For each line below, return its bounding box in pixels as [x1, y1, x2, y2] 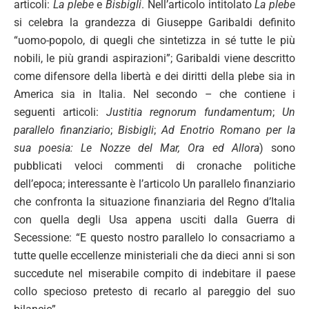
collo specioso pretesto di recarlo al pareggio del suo [14, 284, 295, 298]
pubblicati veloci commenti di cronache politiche [14, 159, 295, 172]
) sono [259, 141, 296, 154]
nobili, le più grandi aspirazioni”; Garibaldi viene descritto [14, 51, 295, 65]
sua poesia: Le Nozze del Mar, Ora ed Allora [14, 141, 259, 154]
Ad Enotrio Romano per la [161, 123, 295, 137]
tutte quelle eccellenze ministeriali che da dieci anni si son [14, 248, 295, 262]
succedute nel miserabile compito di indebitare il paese [14, 266, 295, 280]
